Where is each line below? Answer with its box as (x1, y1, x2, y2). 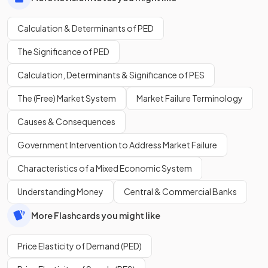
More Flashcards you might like (31, 209, 160, 221)
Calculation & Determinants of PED (17, 23, 154, 34)
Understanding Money (17, 186, 103, 197)
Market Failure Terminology (136, 93, 243, 104)
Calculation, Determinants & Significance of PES (17, 69, 205, 81)
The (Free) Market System (17, 93, 116, 104)
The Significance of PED (17, 46, 109, 57)
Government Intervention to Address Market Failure (17, 139, 217, 151)
